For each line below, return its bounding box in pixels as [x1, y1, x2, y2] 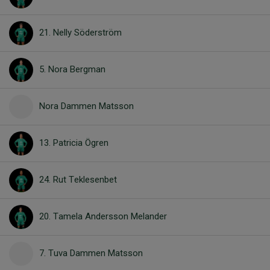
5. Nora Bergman [39, 64, 105, 75]
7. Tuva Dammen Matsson [39, 248, 143, 259]
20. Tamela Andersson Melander [39, 211, 167, 222]
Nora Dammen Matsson [39, 101, 134, 112]
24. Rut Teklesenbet [39, 174, 117, 186]
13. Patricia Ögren [39, 137, 108, 149]
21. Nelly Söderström [39, 27, 122, 39]
